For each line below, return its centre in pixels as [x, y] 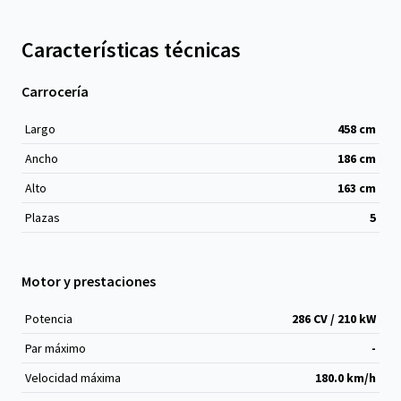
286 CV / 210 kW [334, 319]
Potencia [49, 319]
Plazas [43, 218]
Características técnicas [131, 50]
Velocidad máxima [73, 378]
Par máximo [55, 348]
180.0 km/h [346, 378]
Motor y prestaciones [89, 281]
